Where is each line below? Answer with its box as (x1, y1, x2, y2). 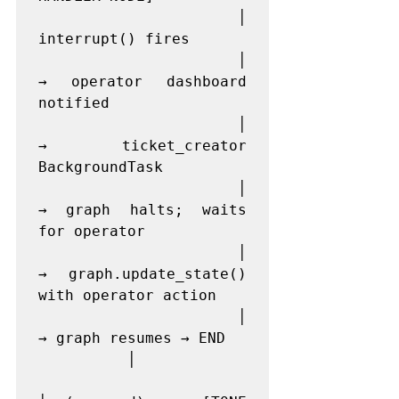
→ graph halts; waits (38, 201, 247, 218)
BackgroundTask (38, 159, 163, 175)
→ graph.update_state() (38, 265, 247, 282)
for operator (38, 223, 145, 240)
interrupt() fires (38, 30, 190, 47)
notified (38, 94, 110, 111)
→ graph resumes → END (38, 330, 225, 346)
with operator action (38, 287, 216, 304)
